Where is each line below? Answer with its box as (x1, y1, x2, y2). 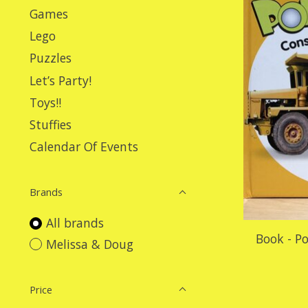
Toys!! (30, 93, 61, 111)
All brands (45, 214, 104, 232)
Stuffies (30, 116, 71, 133)
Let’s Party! (30, 71, 91, 89)
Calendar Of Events (30, 138, 138, 155)
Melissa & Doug (45, 235, 133, 252)
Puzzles (30, 49, 71, 67)
